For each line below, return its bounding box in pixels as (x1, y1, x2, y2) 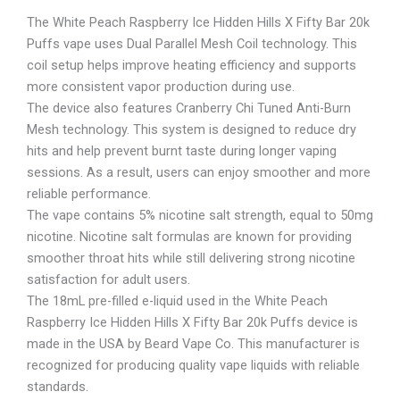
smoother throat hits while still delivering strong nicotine (27, 250, 355, 267)
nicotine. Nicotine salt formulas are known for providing (27, 229, 352, 246)
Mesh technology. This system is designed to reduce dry (27, 121, 356, 138)
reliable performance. (27, 186, 151, 203)
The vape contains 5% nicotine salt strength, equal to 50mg (27, 207, 373, 224)
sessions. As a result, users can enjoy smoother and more (27, 164, 371, 181)
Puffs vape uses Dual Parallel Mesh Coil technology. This (27, 36, 357, 53)
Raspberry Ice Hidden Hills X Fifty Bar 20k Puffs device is (27, 314, 358, 331)
